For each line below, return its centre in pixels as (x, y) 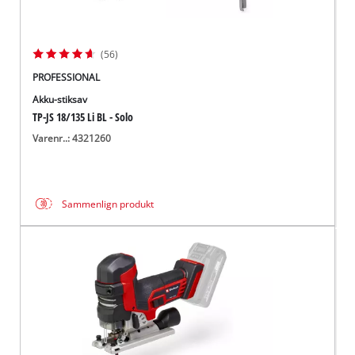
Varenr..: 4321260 (72, 138)
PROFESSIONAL (67, 78)
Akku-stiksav (60, 100)
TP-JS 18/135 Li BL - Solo (83, 117)
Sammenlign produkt (108, 204)
